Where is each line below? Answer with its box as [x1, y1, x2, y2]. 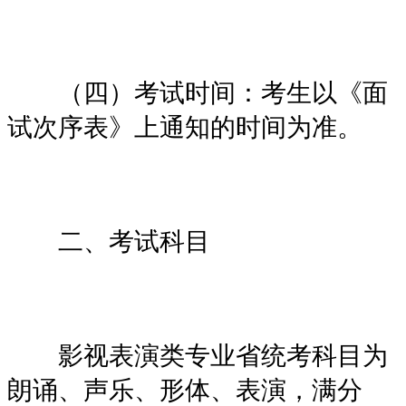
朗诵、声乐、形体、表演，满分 [7, 375, 362, 404]
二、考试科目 [7, 227, 210, 256]
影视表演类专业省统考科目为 [7, 341, 388, 370]
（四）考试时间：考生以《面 [7, 78, 388, 107]
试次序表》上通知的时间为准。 [7, 112, 362, 141]
